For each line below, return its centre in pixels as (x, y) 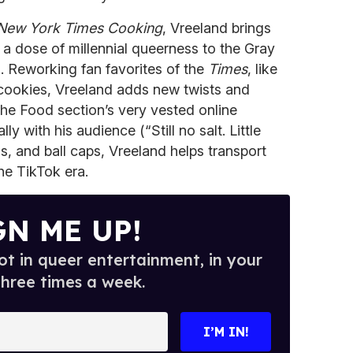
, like (262, 69)
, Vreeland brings (217, 28)
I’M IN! (226, 331)
